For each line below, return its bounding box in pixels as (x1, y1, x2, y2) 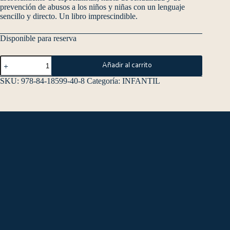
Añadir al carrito (102, 62, 152, 70)
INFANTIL (122, 76, 160, 86)
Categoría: (87, 76, 122, 86)
